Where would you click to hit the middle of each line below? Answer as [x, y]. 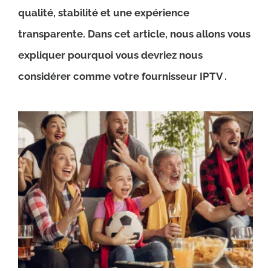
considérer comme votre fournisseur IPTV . [122, 77]
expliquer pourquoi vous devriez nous [110, 55]
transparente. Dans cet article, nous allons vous [134, 34]
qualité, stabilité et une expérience [103, 13]
